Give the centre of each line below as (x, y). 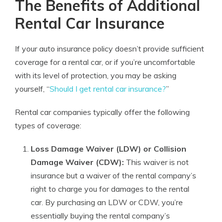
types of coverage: (48, 125)
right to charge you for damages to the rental (110, 189)
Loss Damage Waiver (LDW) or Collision (109, 149)
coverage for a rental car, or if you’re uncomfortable (105, 62)
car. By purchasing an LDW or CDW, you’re (107, 202)
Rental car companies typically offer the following (102, 112)
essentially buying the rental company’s (100, 216)
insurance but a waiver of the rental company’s (113, 175)
